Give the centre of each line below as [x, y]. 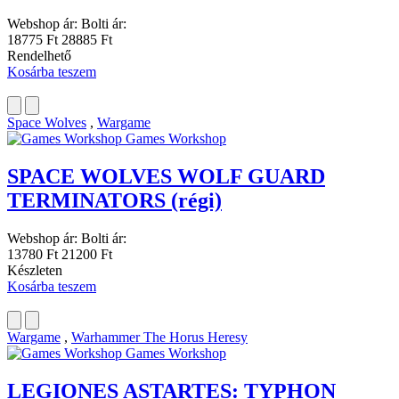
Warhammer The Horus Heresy [159, 338]
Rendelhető [39, 56]
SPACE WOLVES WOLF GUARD [166, 177]
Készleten [35, 271]
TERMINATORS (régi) [114, 201]
